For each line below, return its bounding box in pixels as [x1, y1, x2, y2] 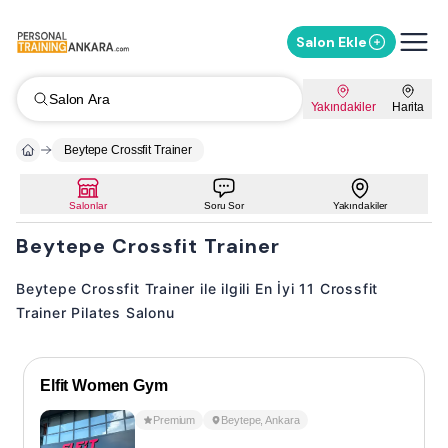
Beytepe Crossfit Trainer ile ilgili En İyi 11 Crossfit [16, 280, 379, 297]
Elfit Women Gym [40, 377, 168, 394]
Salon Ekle [296, 33, 367, 51]
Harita [391, 100, 424, 114]
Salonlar [69, 200, 107, 211]
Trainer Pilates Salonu [16, 304, 175, 321]
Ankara [265, 414, 300, 426]
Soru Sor [203, 200, 244, 211]
